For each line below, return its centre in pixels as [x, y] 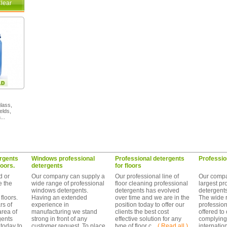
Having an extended [59, 198]
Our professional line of [147, 176]
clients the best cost [142, 212]
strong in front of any [59, 219]
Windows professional [63, 159]
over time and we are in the [152, 198]
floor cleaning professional [152, 183]
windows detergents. [60, 191]
